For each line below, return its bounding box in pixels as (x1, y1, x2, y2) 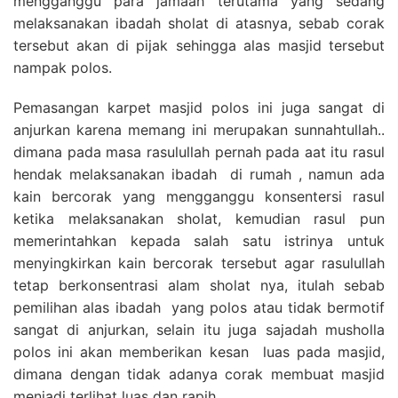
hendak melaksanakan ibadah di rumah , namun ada (13, 164, 385, 183)
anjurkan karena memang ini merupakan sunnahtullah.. (13, 120, 385, 139)
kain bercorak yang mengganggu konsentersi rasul (13, 187, 385, 205)
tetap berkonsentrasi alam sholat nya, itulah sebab (13, 275, 385, 294)
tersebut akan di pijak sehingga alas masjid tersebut (13, 36, 385, 54)
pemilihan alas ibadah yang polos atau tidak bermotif (13, 298, 385, 316)
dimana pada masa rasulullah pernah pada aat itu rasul (13, 142, 385, 161)
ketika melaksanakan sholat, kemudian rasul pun (13, 209, 385, 227)
